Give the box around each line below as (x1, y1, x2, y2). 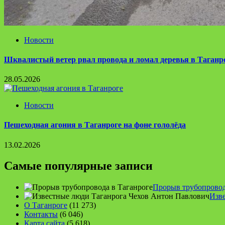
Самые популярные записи (4, 159, 153, 173)
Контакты (24, 210, 58, 219)
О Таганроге (24, 201, 67, 210)
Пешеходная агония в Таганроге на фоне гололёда (4, 121, 186, 130)
